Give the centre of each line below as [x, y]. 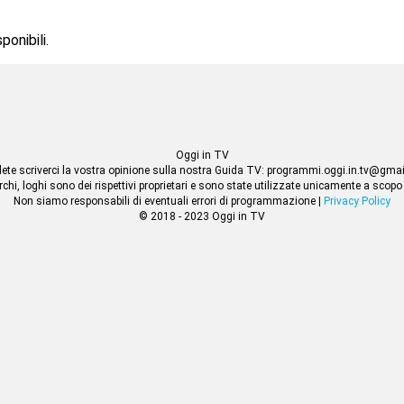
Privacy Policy [357, 202]
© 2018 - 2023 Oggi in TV [202, 217]
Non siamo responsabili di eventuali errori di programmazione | [169, 202]
